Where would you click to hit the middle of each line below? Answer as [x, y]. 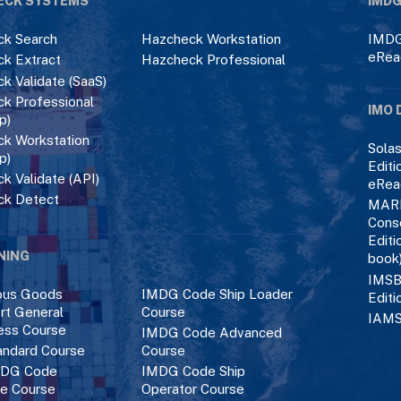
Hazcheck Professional [213, 60]
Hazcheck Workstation [211, 39]
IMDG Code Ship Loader [217, 294]
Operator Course [192, 388]
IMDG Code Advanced [211, 332]
